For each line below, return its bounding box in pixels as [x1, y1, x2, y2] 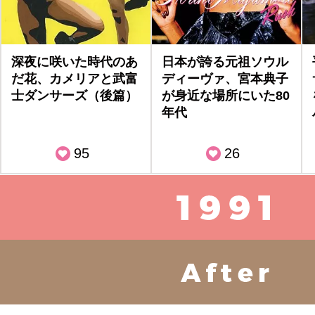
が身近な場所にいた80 [162, 89, 290, 103]
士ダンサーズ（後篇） [11, 89, 138, 103]
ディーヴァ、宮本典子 [162, 72, 288, 86]
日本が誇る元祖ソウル [162, 55, 288, 69]
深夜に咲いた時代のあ [11, 55, 138, 69]
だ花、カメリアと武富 [11, 72, 138, 86]
